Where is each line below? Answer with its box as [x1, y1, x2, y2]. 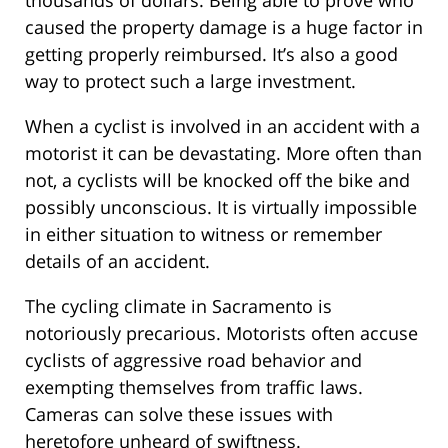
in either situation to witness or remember [25, 221, 382, 246]
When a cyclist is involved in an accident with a [25, 113, 420, 138]
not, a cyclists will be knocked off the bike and [25, 167, 410, 192]
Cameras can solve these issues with [25, 401, 333, 426]
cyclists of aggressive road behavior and [25, 347, 362, 372]
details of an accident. [25, 248, 215, 273]
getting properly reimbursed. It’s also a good [25, 41, 398, 66]
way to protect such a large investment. [25, 68, 361, 93]
